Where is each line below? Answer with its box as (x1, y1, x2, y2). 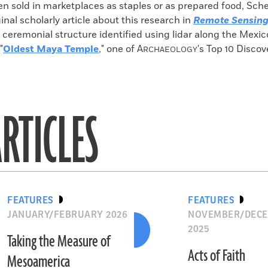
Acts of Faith (188, 245, 246, 267)
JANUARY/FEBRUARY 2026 (7, 209, 128, 220)
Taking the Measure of (7, 231, 111, 252)
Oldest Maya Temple (3, 42, 99, 56)
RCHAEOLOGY (143, 45, 197, 55)
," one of (99, 42, 137, 56)
